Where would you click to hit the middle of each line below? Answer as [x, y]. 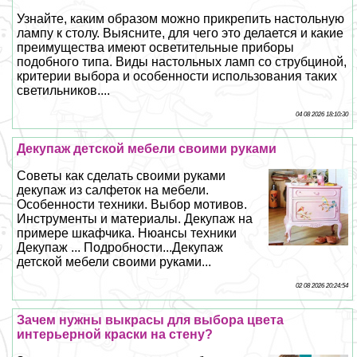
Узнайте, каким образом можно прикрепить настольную [181, 18]
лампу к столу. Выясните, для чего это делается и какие [180, 33]
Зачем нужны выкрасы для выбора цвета [151, 320]
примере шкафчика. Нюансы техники [127, 233]
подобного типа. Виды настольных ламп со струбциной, [182, 61]
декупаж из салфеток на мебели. [113, 190]
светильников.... [64, 90]
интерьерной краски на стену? [115, 334]
